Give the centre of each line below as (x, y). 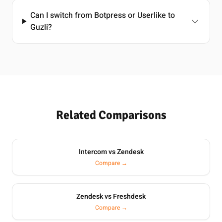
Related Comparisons (111, 115)
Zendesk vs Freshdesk (111, 196)
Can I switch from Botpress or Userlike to (103, 15)
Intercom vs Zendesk (111, 152)
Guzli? (41, 27)
